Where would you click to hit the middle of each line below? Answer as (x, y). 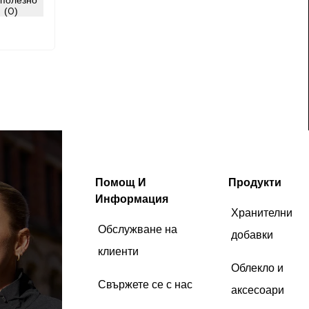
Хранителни (261, 212)
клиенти (118, 251)
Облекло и (257, 268)
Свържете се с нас (145, 284)
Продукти (255, 182)
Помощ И (120, 182)
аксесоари (257, 290)
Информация (131, 199)
